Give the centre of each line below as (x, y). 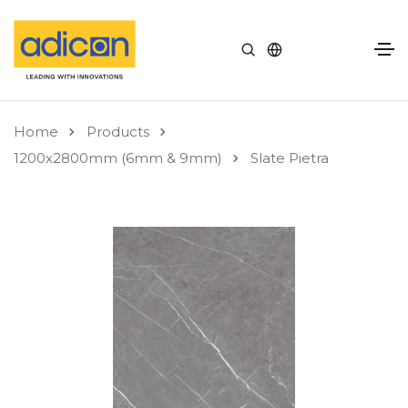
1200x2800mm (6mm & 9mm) (118, 158)
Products (118, 131)
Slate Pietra (290, 158)
